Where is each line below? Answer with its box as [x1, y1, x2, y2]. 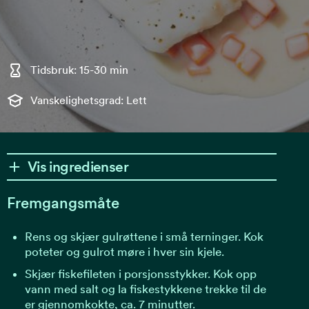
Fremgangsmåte [7, 194, 119, 212]
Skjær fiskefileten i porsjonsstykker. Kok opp [24, 266, 257, 281]
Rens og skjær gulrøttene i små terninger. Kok [24, 229, 263, 243]
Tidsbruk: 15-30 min [30, 63, 128, 77]
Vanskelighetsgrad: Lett [30, 94, 147, 107]
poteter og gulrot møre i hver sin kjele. [24, 244, 224, 259]
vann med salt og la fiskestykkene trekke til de [24, 281, 266, 296]
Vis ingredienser [28, 158, 128, 175]
